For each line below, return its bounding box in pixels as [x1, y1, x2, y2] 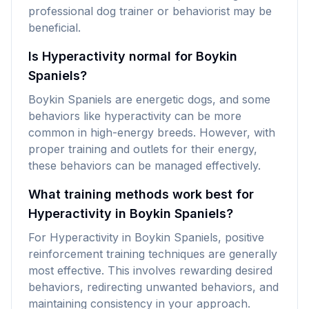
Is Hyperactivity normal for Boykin [28, 49, 237, 63]
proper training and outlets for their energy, [28, 142, 257, 156]
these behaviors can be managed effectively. [28, 159, 261, 172]
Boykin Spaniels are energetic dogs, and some [28, 92, 270, 106]
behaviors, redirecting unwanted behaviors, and [28, 280, 279, 294]
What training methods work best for [28, 187, 254, 201]
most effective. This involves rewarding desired [28, 263, 272, 277]
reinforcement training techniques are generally [28, 247, 277, 261]
